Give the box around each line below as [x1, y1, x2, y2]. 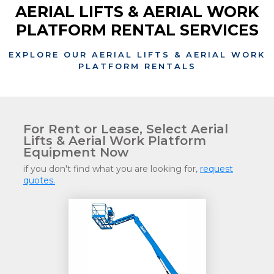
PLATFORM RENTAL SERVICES [15, 21, 259, 40]
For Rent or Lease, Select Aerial [23, 122, 228, 137]
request [200, 163, 233, 175]
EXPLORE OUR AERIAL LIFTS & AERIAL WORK [9, 50, 265, 60]
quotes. [23, 175, 55, 187]
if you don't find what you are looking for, [23, 163, 200, 175]
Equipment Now [23, 145, 128, 160]
